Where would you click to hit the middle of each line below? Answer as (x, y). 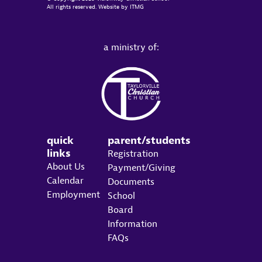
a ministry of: (131, 48)
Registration (133, 154)
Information (132, 224)
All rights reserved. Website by (88, 7)
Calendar (65, 181)
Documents (131, 182)
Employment (73, 195)
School (121, 196)
